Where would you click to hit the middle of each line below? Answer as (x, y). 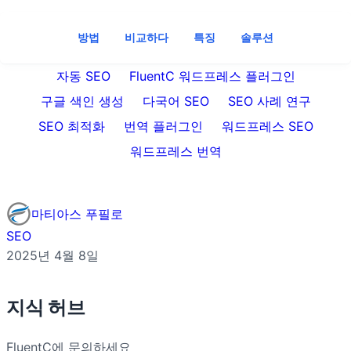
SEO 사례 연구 (269, 101)
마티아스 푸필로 (77, 213)
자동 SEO (83, 76)
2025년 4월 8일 (52, 256)
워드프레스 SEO (267, 127)
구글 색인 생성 (82, 101)
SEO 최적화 (71, 127)
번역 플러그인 (163, 127)
